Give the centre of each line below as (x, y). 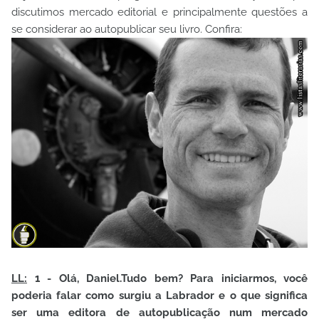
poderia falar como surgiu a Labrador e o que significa (159, 295)
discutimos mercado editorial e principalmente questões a (159, 12)
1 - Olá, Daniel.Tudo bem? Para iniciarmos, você (167, 278)
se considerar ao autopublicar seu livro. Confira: (127, 29)
